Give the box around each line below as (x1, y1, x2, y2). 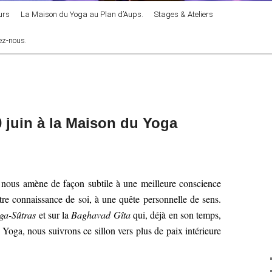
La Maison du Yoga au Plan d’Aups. (21, 10, 144, 19)
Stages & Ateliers (154, 10, 214, 19)
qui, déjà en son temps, (130, 208, 222, 221)
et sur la (36, 208, 72, 221)
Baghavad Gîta (71, 208, 131, 221)
